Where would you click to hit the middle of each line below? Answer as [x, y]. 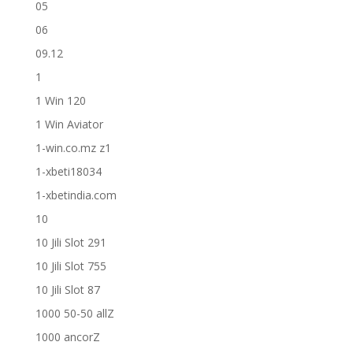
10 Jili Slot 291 [71, 242]
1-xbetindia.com [76, 195]
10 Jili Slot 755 [71, 266]
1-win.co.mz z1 [73, 148]
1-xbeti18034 [68, 171]
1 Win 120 [60, 100]
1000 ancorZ [67, 337]
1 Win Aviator [69, 124]
